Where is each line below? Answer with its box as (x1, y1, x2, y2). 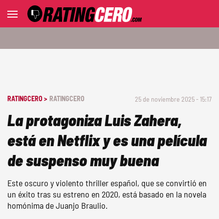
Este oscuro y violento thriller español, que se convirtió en (7, 177, 207, 188)
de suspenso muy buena (7, 151, 159, 169)
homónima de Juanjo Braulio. (7, 200, 108, 211)
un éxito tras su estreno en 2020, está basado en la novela (7, 189, 206, 199)
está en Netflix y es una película (7, 131, 207, 149)
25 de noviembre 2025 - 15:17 (135, 95, 212, 103)
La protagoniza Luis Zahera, (7, 110, 182, 129)
